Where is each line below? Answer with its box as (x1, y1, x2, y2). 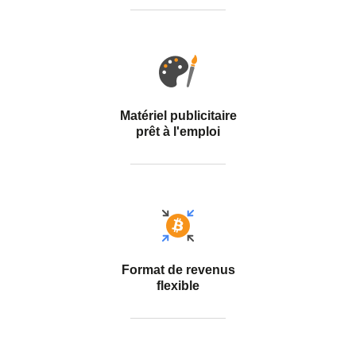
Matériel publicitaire (119, 109, 237, 122)
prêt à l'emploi (136, 125, 220, 138)
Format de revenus (121, 263, 235, 277)
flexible (157, 279, 199, 292)
